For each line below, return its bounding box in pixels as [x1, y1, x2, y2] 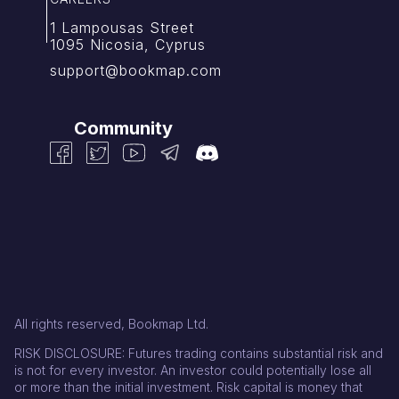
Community [74, 117, 173, 139]
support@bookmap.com [50, 61, 222, 79]
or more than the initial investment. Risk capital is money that [14, 379, 362, 395]
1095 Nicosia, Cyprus [50, 35, 206, 53]
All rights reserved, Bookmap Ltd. [14, 315, 208, 331]
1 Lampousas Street [50, 18, 194, 37]
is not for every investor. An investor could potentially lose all [14, 362, 371, 378]
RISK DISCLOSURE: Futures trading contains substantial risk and [14, 345, 383, 361]
